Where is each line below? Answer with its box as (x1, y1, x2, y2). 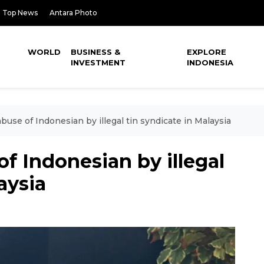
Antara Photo (49, 8, 97, 17)
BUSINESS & (71, 47, 121, 57)
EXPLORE (187, 47, 227, 57)
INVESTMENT (71, 58, 126, 67)
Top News (2, 8, 38, 17)
